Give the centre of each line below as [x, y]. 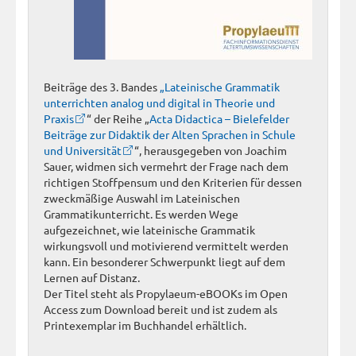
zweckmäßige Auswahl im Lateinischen [142, 197]
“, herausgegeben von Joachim [211, 150]
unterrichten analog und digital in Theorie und [159, 102]
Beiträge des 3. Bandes [102, 86]
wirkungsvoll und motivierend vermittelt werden [166, 245]
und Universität [83, 150]
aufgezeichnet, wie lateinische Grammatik [149, 229]
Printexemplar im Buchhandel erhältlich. [145, 325]
